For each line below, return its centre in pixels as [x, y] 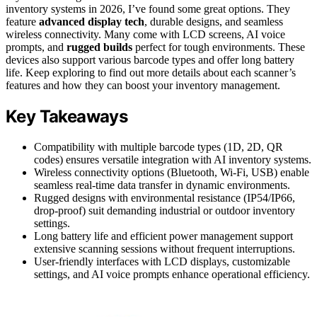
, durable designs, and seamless [214, 21]
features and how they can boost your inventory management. [143, 85]
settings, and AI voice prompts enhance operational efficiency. [172, 274]
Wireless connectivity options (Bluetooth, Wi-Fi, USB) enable [172, 172]
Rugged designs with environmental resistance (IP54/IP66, [165, 197]
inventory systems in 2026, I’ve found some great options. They [148, 8]
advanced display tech [92, 21]
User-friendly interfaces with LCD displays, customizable [162, 261]
